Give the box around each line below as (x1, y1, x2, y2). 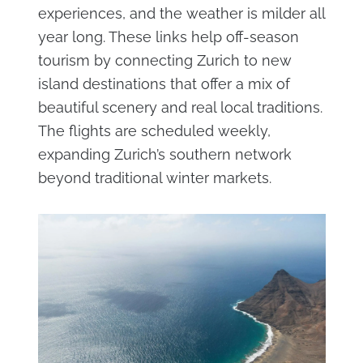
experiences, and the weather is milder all (37, 4, 325, 22)
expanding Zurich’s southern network (37, 145, 292, 163)
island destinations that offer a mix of (37, 75, 290, 92)
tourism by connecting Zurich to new (37, 51, 292, 69)
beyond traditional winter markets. (37, 169, 271, 186)
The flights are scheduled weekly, (37, 122, 271, 139)
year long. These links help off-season (37, 28, 299, 45)
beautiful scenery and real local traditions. (37, 98, 322, 116)
